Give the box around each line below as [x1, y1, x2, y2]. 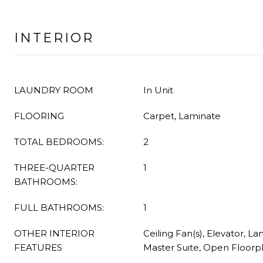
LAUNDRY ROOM [14, 85, 93, 96]
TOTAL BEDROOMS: [14, 136, 104, 147]
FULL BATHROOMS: [14, 202, 104, 213]
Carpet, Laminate [143, 110, 221, 122]
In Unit [143, 85, 173, 96]
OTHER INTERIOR [14, 228, 95, 239]
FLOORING [14, 110, 64, 122]
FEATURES [14, 242, 62, 253]
